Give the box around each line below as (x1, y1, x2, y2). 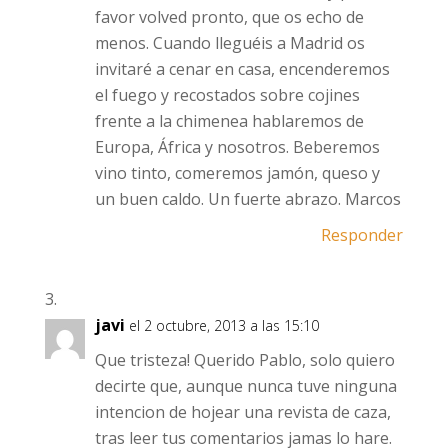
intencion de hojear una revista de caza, (94, 401, 391, 423)
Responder (321, 224, 404, 246)
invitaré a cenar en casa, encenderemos (94, 58, 390, 80)
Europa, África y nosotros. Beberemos (94, 136, 380, 158)
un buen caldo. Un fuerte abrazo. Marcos (94, 188, 401, 210)
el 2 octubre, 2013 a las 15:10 (128, 316, 319, 335)
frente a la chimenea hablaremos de (94, 110, 364, 132)
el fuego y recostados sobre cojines (94, 84, 360, 106)
